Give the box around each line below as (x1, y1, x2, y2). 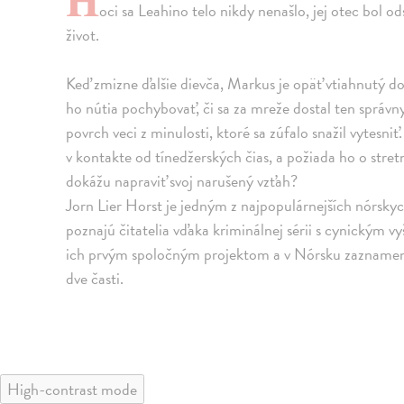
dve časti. (66, 266, 124, 290)
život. (66, 23, 100, 47)
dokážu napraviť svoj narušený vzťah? (66, 169, 298, 193)
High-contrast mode (7, 377, 137, 401)
